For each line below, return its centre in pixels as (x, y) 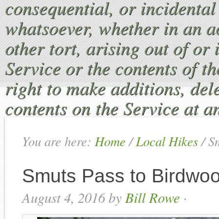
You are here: (58, 141)
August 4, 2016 (64, 197)
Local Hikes (167, 141)
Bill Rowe (153, 197)
